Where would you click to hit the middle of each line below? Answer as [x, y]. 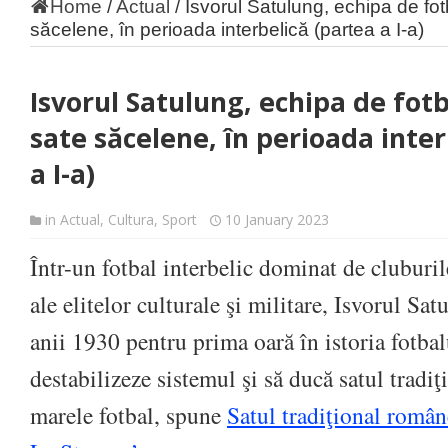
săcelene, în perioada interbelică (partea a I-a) [227, 29]
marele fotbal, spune [128, 415]
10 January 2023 [277, 219]
